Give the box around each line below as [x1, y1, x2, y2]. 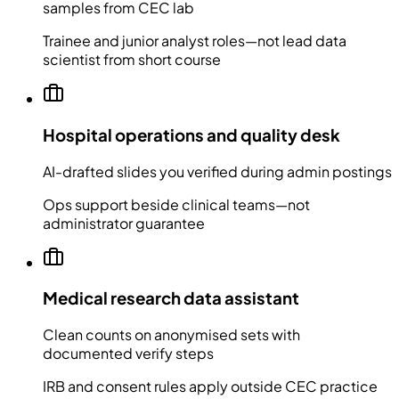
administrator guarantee [43, 213, 205, 232]
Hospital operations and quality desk [43, 124, 340, 145]
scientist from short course [43, 50, 221, 69]
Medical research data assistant [43, 288, 299, 309]
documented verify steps [43, 344, 214, 363]
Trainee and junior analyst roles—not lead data [43, 31, 346, 51]
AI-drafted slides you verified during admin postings [43, 161, 392, 181]
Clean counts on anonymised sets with [43, 325, 300, 345]
